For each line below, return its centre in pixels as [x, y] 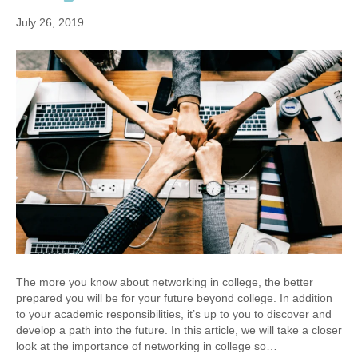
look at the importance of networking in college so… [147, 346]
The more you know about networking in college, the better [165, 282]
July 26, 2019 [50, 23]
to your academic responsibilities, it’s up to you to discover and [174, 314]
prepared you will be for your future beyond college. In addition [174, 298]
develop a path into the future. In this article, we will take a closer [179, 330]
